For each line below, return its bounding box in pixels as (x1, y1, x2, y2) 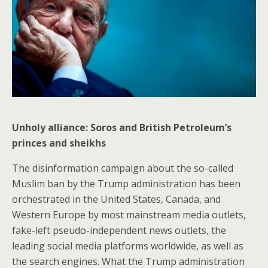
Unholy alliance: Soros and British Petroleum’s (12, 120, 232, 134)
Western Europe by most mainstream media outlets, (12, 208, 246, 221)
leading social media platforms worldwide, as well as (12, 239, 243, 252)
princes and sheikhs (12, 136, 106, 150)
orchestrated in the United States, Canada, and (12, 192, 221, 206)
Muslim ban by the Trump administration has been (12, 176, 240, 190)
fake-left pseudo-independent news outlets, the (12, 223, 226, 237)
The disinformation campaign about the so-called (12, 161, 233, 175)
